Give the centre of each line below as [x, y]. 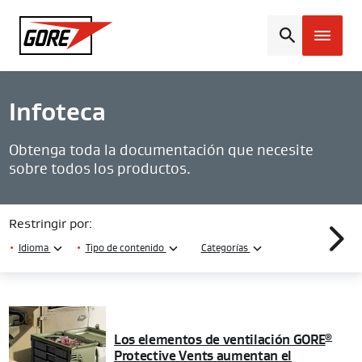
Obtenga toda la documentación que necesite [161, 150]
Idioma [34, 248]
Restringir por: [50, 224]
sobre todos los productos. [99, 169]
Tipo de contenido [126, 248]
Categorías [225, 248]
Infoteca [57, 112]
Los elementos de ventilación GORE [220, 340]
